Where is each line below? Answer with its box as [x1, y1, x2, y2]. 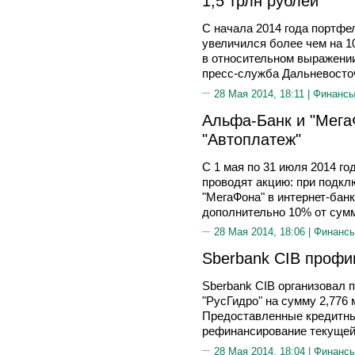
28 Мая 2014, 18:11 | [214, 87, 313, 100]
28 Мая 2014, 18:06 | [214, 226, 314, 238]
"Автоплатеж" [202, 129, 301, 148]
